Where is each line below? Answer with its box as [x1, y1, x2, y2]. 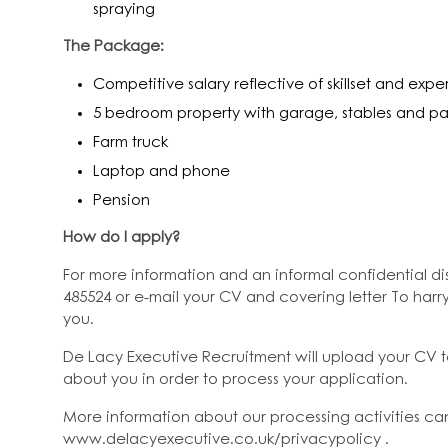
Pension [93, 193, 150, 208]
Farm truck [93, 135, 168, 150]
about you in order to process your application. [63, 372, 408, 387]
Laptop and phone [93, 164, 230, 179]
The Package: [63, 39, 164, 54]
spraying [93, 2, 155, 17]
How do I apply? [63, 230, 180, 245]
